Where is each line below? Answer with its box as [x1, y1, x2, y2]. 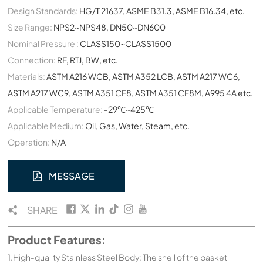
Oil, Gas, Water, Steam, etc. [85, 120, 190, 131]
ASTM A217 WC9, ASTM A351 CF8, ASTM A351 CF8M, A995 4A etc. [8, 87, 254, 99]
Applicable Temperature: [8, 104, 103, 115]
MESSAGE [49, 170, 95, 183]
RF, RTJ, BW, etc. [57, 55, 119, 66]
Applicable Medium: [8, 120, 85, 131]
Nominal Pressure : [8, 38, 79, 49]
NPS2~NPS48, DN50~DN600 [53, 22, 166, 33]
